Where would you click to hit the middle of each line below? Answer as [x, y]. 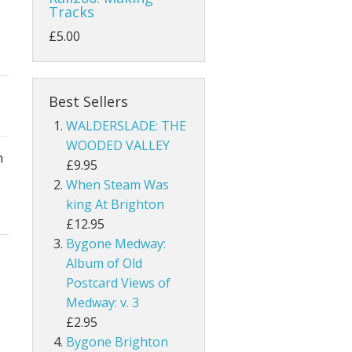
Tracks [71, 12]
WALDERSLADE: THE [126, 126]
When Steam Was [118, 185]
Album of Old [104, 264]
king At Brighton [115, 205]
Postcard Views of [119, 283]
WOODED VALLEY [118, 146]
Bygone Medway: [116, 244]
